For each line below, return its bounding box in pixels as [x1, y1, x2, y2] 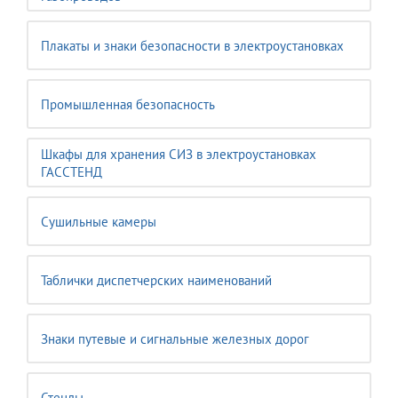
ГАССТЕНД [41, 163, 102, 180]
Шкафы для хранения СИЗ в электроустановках [41, 146, 316, 163]
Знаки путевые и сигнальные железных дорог [41, 330, 309, 347]
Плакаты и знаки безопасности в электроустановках [41, 37, 344, 54]
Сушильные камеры [41, 213, 156, 230]
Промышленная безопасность [41, 96, 215, 113]
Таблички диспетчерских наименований [41, 272, 272, 289]
